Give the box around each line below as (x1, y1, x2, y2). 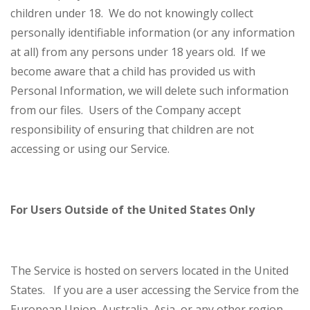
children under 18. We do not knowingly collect (10, 6, 253, 21)
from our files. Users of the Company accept (10, 102, 241, 118)
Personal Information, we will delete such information (10, 83, 289, 99)
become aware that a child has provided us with (10, 64, 255, 80)
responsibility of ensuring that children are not (10, 122, 254, 138)
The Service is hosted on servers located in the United (10, 263, 289, 279)
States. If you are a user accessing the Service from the (10, 282, 299, 298)
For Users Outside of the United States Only (10, 202, 255, 218)
